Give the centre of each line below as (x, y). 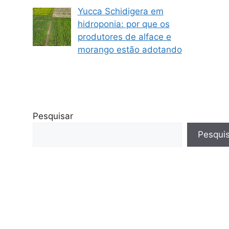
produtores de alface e (124, 37)
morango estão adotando (130, 50)
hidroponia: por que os (123, 24)
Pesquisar (53, 116)
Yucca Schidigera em (120, 12)
